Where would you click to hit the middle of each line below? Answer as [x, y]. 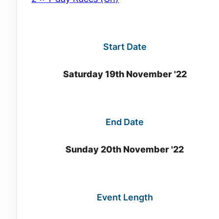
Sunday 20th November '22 [125, 150]
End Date [125, 122]
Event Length [125, 197]
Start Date [125, 47]
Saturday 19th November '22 [125, 74]
